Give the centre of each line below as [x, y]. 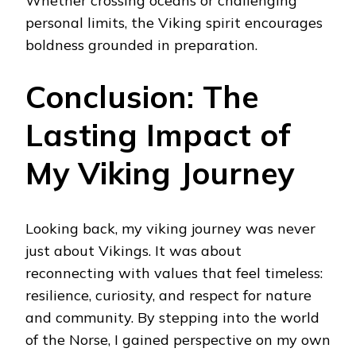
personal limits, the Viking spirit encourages [174, 22]
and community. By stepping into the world [172, 317]
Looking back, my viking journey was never [170, 228]
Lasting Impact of [158, 134]
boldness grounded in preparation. [141, 44]
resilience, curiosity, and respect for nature [168, 295]
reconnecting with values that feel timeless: [174, 273]
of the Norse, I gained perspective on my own [178, 339]
